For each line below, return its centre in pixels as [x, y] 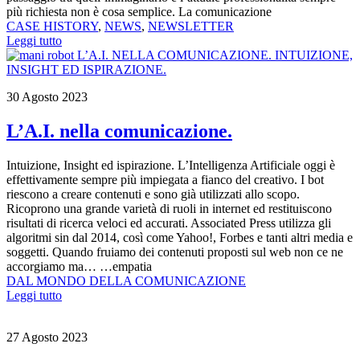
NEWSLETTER [191, 27]
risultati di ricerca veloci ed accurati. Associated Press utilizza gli [169, 223]
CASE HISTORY [52, 27]
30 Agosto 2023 [47, 97]
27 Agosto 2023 [47, 337]
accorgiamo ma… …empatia [79, 267]
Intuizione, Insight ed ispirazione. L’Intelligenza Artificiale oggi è [171, 166]
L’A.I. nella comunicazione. [119, 131]
